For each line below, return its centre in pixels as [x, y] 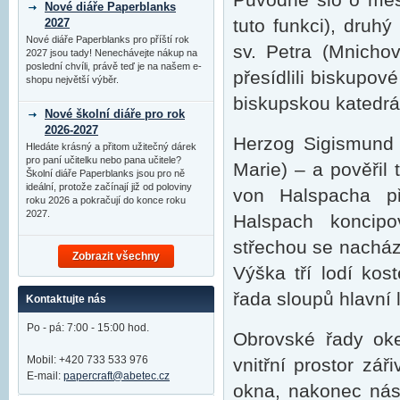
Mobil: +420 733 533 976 [87, 360]
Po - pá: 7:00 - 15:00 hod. [88, 328]
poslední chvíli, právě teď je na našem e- [114, 66]
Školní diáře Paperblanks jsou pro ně [105, 173]
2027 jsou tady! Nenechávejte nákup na [112, 52]
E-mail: [45, 376]
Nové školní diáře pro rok [115, 113]
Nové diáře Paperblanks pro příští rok [108, 39]
